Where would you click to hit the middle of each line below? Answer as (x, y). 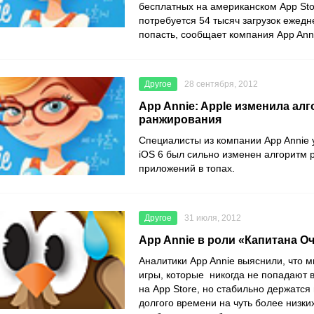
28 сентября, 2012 (221, 84)
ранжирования (180, 120)
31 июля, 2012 (213, 218)
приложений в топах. (188, 169)
